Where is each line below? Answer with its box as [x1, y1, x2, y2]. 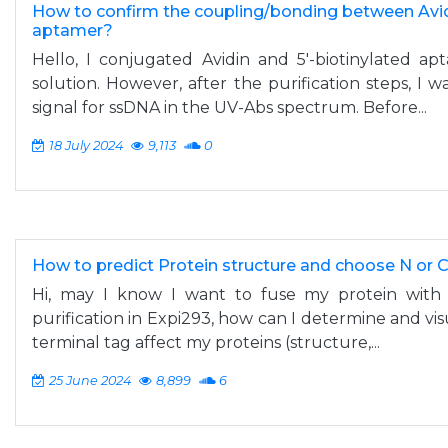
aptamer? [32, 21, 113, 40]
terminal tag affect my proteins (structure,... [32, 333, 380, 352]
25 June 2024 [49, 373, 131, 388]
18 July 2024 [49, 138, 123, 153]
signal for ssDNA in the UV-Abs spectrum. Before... [32, 98, 427, 117]
